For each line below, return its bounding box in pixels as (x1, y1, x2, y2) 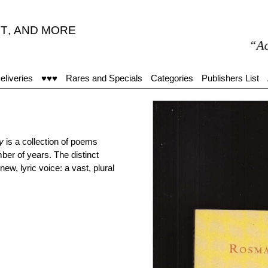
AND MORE (14, 24, 76, 36)
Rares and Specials (66, 73, 142, 83)
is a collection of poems (4, 136, 98, 147)
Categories (151, 73, 193, 83)
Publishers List (202, 73, 259, 83)
